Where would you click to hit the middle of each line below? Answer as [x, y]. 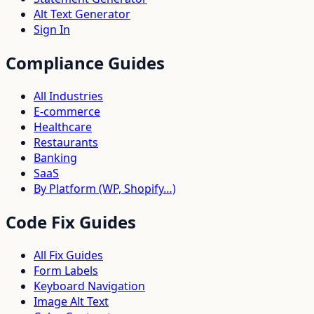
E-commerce [67, 111]
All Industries [68, 96]
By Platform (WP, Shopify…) [105, 188]
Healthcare [63, 127]
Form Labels [66, 270]
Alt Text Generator [82, 14]
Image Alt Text [71, 301]
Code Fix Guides [71, 221]
